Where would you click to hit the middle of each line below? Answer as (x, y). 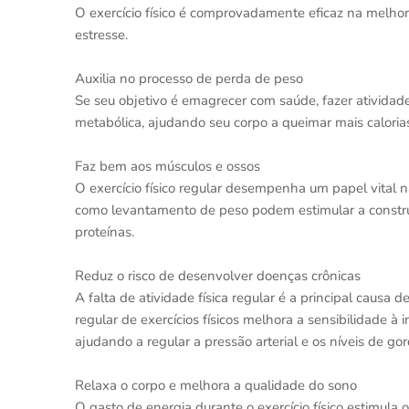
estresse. (101, 35)
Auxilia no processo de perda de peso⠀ (194, 79)
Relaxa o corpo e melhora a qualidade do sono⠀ (221, 385)
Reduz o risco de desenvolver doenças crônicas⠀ (223, 276)
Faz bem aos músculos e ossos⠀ (173, 166)
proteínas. (105, 232)
